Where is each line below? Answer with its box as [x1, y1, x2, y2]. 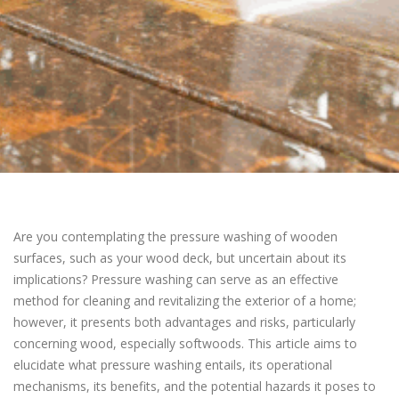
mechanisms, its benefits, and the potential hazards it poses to [13, 378, 376, 395]
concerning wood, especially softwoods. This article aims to [13, 335, 357, 352]
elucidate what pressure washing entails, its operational [13, 356, 332, 373]
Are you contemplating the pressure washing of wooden [13, 228, 338, 245]
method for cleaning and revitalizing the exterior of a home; [13, 292, 356, 309]
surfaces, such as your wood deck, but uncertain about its [13, 249, 346, 266]
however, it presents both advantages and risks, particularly [13, 313, 355, 330]
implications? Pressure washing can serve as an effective [13, 271, 338, 288]
